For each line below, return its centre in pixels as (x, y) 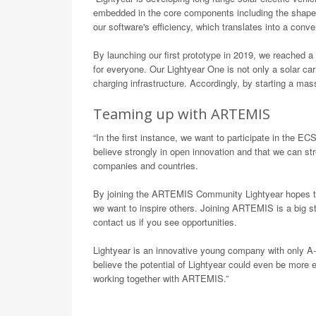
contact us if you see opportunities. (165, 222)
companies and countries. (146, 165)
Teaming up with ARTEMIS (182, 114)
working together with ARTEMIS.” (161, 278)
